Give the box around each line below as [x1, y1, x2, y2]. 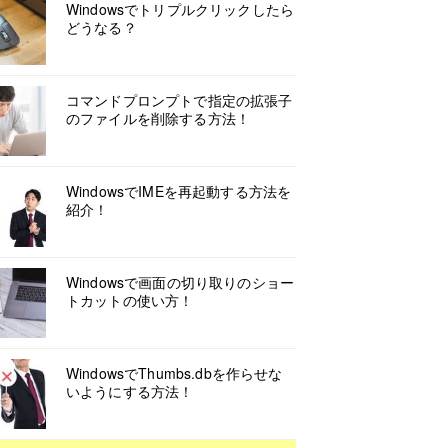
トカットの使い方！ [66, 290, 194, 310]
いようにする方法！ [66, 381, 194, 401]
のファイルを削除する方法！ [66, 108, 251, 128]
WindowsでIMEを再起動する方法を [66, 181, 292, 201]
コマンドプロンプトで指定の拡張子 [66, 90, 293, 110]
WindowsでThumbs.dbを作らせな [66, 363, 283, 383]
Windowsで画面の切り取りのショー [66, 272, 295, 292]
